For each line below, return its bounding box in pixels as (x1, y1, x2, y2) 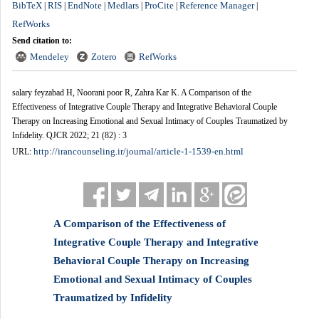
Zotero (90, 51, 117, 62)
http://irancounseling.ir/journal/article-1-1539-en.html (33, 145, 244, 157)
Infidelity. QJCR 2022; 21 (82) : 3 (11, 130, 127, 140)
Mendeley (29, 51, 69, 62)
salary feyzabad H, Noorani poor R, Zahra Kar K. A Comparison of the (11, 87, 251, 98)
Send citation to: (11, 35, 72, 46)
